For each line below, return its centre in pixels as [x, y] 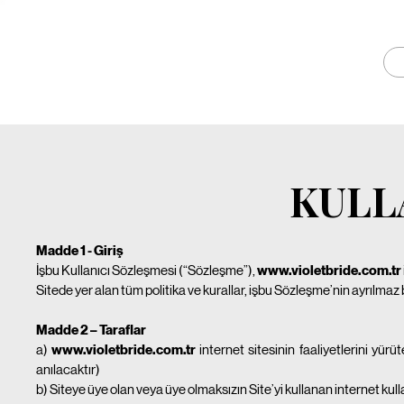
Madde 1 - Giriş [79, 250]
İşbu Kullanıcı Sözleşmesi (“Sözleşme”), [146, 270]
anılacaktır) [68, 369]
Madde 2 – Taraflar [91, 330]
